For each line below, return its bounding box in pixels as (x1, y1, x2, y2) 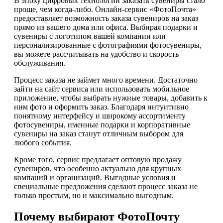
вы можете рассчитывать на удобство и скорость (14, 50, 179, 59)
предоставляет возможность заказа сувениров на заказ (14, 14, 198, 23)
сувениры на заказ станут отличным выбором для (14, 129, 183, 138)
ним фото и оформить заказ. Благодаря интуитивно (14, 103, 189, 111)
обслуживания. (14, 59, 65, 68)
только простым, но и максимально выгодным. (14, 191, 174, 200)
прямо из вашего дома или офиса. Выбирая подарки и (14, 23, 198, 32)
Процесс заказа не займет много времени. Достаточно (14, 76, 198, 85)
